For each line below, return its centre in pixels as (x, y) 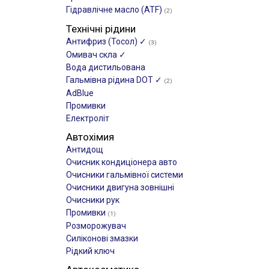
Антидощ (85, 150)
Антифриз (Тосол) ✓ (107, 41)
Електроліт (88, 118)
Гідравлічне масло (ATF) (115, 10)
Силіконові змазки (102, 238)
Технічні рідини (101, 29)
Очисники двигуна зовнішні (120, 187)
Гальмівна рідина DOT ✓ (115, 80)
